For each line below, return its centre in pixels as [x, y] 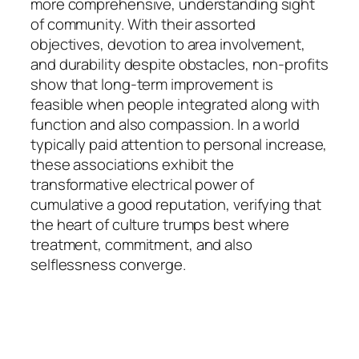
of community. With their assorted [143, 24]
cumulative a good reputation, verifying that [176, 205]
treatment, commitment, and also [141, 245]
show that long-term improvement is [152, 85]
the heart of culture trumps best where [160, 225]
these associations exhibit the [132, 165]
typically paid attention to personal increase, [179, 145]
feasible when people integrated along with [175, 105]
